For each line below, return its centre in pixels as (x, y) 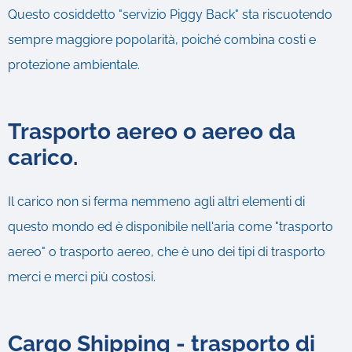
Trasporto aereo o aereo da (152, 131)
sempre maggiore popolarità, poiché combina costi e (162, 39)
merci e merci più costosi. (82, 277)
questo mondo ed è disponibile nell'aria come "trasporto (170, 226)
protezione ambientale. (74, 64)
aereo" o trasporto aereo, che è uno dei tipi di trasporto (167, 251)
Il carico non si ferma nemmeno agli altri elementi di (156, 201)
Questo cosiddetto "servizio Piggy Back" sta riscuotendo (170, 14)
